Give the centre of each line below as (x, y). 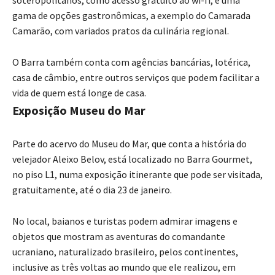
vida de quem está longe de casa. (79, 93)
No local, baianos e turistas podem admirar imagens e (125, 221)
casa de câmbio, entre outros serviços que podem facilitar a (136, 78)
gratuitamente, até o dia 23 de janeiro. (93, 190)
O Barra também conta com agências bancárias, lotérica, (131, 62)
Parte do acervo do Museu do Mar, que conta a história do (130, 144)
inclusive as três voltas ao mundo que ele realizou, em (124, 267)
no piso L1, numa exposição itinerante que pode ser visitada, (137, 175)
